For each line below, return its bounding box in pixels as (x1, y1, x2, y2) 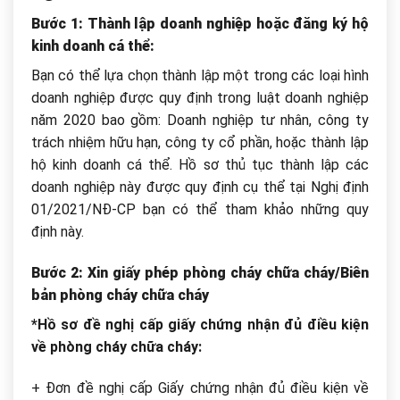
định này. (31, 223, 84, 241)
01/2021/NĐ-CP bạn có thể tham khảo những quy (31, 201, 369, 219)
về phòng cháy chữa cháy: (31, 337, 202, 355)
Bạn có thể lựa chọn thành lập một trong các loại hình (31, 67, 369, 85)
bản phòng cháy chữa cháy (31, 286, 209, 304)
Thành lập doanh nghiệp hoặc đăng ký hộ (87, 15, 370, 33)
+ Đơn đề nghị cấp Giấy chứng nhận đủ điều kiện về (31, 379, 369, 396)
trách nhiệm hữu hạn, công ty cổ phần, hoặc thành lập (31, 134, 369, 152)
